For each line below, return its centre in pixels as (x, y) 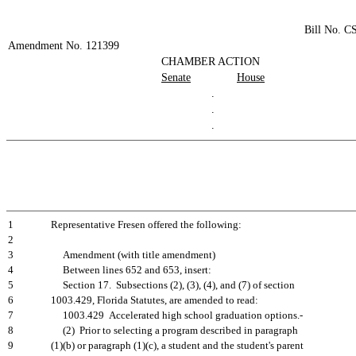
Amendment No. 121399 (64, 46)
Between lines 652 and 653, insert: (131, 270)
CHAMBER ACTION (211, 62)
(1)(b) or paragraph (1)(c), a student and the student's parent (177, 346)
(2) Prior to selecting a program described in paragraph (174, 331)
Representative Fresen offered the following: (146, 225)
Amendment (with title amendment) (133, 255)
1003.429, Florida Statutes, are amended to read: (155, 300)
